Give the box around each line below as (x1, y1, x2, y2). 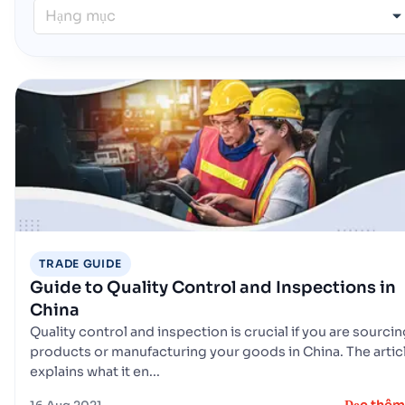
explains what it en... (30, 363, 160, 381)
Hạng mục (45, 6, 116, 25)
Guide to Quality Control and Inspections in (30, 278, 396, 298)
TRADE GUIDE (39, 257, 122, 271)
